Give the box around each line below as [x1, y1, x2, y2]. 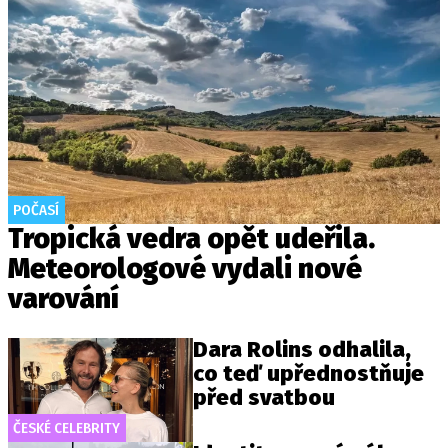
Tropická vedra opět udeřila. [8, 222, 375, 255]
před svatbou [193, 384, 336, 411]
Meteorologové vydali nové [8, 252, 362, 285]
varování [8, 282, 119, 315]
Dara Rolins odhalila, [193, 336, 412, 363]
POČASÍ [13, 201, 59, 219]
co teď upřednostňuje [193, 360, 425, 387]
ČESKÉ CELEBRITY [13, 419, 120, 438]
